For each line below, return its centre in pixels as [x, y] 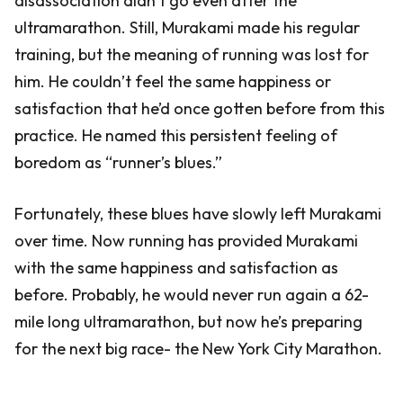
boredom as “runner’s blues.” [118, 162]
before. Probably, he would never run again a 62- [192, 295]
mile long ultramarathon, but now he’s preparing [188, 322]
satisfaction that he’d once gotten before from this [200, 108]
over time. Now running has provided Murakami [186, 241]
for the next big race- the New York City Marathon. [198, 349]
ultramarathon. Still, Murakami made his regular [187, 27]
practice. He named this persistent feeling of [176, 135]
